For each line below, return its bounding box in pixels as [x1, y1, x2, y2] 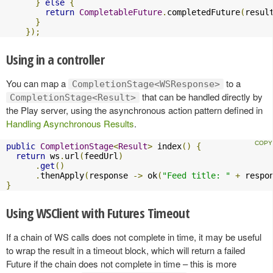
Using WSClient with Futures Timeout [6, 204, 190, 222]
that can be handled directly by [140, 90, 263, 103]
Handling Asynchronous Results [6, 117, 134, 130]
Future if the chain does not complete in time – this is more [6, 257, 236, 270]
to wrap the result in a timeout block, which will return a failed [6, 244, 245, 257]
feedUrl [84, 151, 118, 161]
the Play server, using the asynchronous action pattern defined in [6, 104, 263, 116]
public [6, 141, 35, 151]
